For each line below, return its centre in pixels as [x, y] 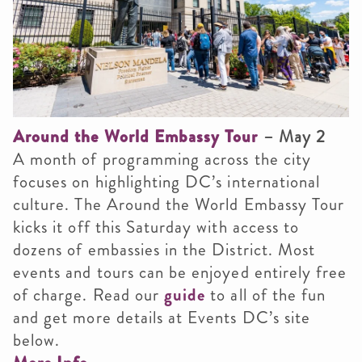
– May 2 [292, 136]
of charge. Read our [89, 295]
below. [39, 340]
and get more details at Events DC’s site [162, 317]
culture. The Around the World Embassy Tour [179, 204]
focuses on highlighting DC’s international [167, 181]
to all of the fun [266, 295]
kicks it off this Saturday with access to [156, 227]
